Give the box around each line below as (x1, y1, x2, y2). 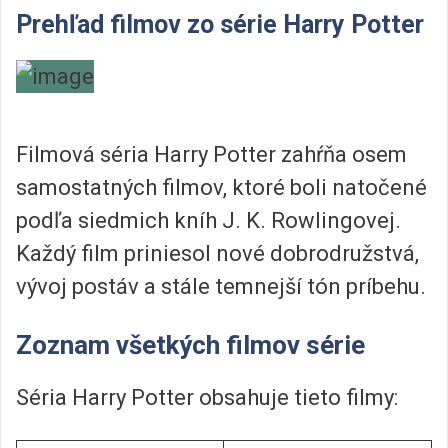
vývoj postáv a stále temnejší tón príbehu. (16, 274, 426, 300)
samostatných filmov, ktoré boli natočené (16, 175, 427, 201)
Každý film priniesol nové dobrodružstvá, (16, 241, 419, 267)
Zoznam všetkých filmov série (16, 329, 365, 360)
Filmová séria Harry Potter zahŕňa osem (16, 142, 407, 168)
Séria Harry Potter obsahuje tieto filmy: (16, 384, 398, 410)
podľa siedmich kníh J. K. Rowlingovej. (16, 208, 401, 234)
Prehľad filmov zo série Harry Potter (16, 9, 424, 39)
